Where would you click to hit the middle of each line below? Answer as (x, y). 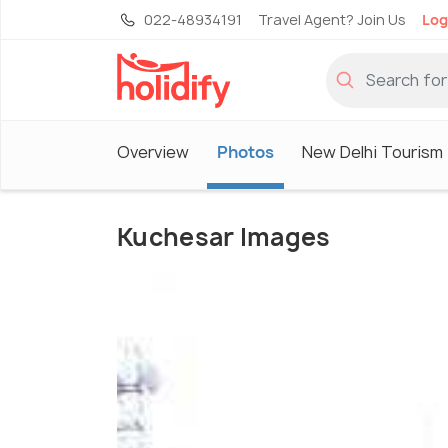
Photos (245, 151)
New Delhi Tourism (372, 151)
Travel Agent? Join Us (332, 19)
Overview (153, 151)
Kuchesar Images (224, 237)
